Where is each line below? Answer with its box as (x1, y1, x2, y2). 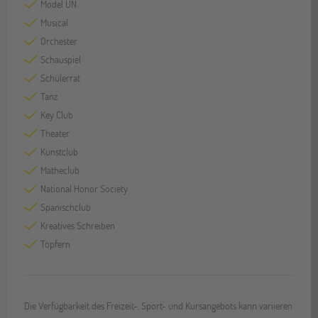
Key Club (40, 108, 73, 122)
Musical (40, 16, 68, 30)
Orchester (40, 34, 77, 48)
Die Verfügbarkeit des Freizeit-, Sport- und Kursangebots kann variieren (24, 299, 293, 313)
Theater (40, 126, 70, 141)
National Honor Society (40, 182, 128, 196)
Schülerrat (40, 71, 80, 85)
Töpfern (40, 237, 70, 251)
